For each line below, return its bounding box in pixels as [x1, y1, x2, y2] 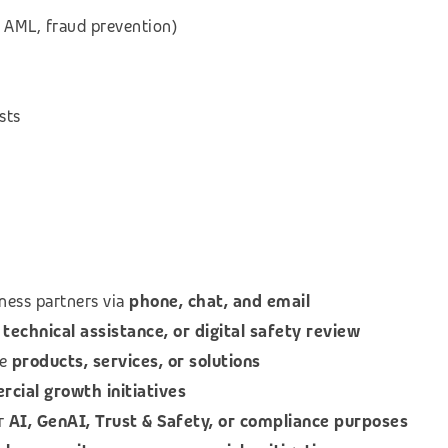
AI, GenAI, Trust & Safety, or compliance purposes [8, 410, 408, 432]
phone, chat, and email [129, 290, 310, 312]
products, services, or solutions [11, 350, 261, 372]
